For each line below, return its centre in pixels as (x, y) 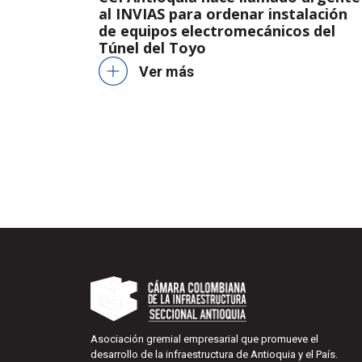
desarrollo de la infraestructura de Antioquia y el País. (214, 354)
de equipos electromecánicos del (217, 31)
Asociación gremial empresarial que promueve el (204, 339)
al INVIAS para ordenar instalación (223, 14)
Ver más (166, 71)
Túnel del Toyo (152, 48)
